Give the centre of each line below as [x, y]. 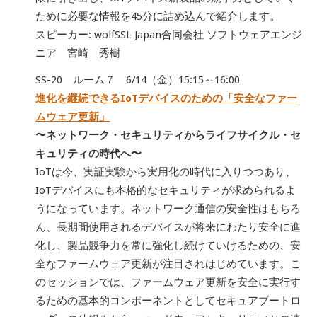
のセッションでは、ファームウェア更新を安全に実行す [168, 283]
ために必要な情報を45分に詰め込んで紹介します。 [158, 17]
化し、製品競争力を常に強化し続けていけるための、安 [168, 246]
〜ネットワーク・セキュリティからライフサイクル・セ [168, 136]
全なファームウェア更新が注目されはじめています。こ [168, 264]
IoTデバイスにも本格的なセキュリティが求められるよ [166, 191]
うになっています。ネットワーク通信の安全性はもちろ [168, 209]
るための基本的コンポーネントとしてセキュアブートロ [168, 301]
